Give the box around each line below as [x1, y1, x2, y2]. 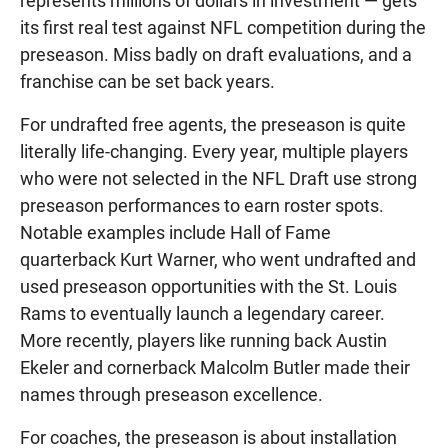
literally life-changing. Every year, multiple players [20, 141, 408, 163]
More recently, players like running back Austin [20, 330, 387, 352]
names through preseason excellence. [20, 384, 323, 406]
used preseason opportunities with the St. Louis [20, 276, 397, 298]
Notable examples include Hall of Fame [20, 222, 331, 244]
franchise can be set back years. [20, 71, 275, 93]
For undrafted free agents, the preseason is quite [20, 114, 406, 136]
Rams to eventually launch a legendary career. [20, 303, 385, 325]
